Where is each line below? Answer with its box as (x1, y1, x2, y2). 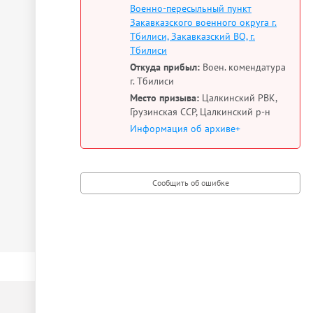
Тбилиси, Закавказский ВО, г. (130, 30, 255, 43)
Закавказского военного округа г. (130, 16, 277, 29)
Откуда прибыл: (130, 61, 200, 73)
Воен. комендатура (200, 61, 286, 73)
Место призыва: (130, 92, 199, 104)
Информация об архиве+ (130, 122, 240, 135)
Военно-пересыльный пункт (130, 2, 252, 15)
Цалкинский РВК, (199, 92, 277, 104)
